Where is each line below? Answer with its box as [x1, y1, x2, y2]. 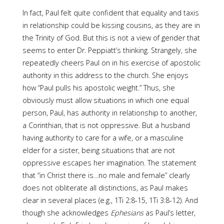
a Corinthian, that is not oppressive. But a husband [22, 120, 190, 130]
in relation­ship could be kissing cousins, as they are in [22, 20, 200, 30]
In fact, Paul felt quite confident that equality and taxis [22, 7, 199, 17]
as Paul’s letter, [143, 207, 195, 217]
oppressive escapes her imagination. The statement [22, 157, 196, 167]
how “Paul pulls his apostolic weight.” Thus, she [22, 82, 175, 92]
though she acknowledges [22, 207, 110, 217]
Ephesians [110, 207, 143, 217]
